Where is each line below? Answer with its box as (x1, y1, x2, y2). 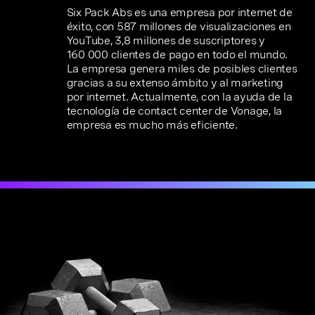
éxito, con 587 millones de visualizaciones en (66, 20, 291, 33)
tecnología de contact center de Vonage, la (66, 104, 283, 117)
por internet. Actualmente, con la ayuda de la (66, 90, 292, 103)
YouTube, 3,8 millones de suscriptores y (66, 34, 265, 47)
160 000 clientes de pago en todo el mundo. (66, 48, 288, 61)
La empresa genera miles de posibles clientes (66, 62, 297, 75)
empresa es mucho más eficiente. (66, 118, 238, 131)
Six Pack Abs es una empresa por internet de (66, 6, 292, 19)
